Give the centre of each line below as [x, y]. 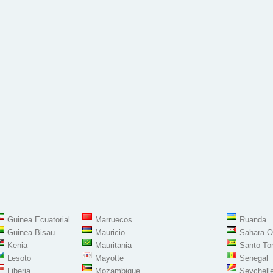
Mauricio [110, 232]
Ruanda [253, 220]
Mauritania [113, 245]
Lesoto [19, 258]
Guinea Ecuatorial [39, 220]
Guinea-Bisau [31, 232]
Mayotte [109, 258]
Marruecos [114, 220]
